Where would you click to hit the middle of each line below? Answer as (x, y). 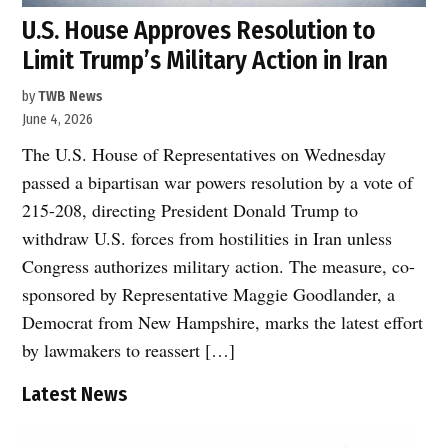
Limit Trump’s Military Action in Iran (205, 60)
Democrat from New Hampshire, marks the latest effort (223, 321)
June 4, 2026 (58, 119)
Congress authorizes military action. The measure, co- (219, 265)
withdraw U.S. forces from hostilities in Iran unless (207, 237)
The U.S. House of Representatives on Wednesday (204, 153)
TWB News (71, 96)
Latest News (75, 393)
